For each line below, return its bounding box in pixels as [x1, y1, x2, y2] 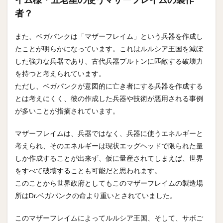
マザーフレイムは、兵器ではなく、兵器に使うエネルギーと [15, 128, 203, 137]
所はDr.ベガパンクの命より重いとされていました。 [15, 191, 177, 200]
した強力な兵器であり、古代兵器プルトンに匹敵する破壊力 [15, 56, 203, 65]
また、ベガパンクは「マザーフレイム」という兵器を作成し [15, 31, 203, 40]
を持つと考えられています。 [15, 69, 106, 78]
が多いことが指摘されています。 [15, 106, 119, 115]
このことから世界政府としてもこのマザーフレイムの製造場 [15, 178, 203, 187]
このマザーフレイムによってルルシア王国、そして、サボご [15, 213, 203, 222]
